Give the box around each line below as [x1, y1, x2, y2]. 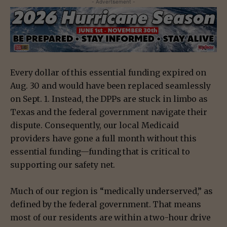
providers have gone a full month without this [10, 133, 197, 143]
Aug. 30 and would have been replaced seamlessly [10, 80, 211, 91]
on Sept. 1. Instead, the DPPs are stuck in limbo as [10, 93, 208, 104]
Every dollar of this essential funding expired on [10, 67, 207, 78]
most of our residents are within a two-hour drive [10, 212, 211, 222]
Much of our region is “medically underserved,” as [10, 185, 213, 196]
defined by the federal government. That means [10, 199, 201, 209]
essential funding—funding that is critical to [10, 146, 190, 157]
